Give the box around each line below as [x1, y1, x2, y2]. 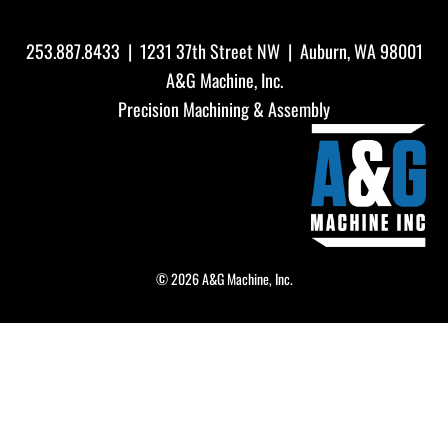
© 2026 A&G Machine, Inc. [155, 268, 293, 290]
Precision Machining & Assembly [118, 95, 330, 122]
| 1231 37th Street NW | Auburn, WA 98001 [119, 37, 423, 64]
